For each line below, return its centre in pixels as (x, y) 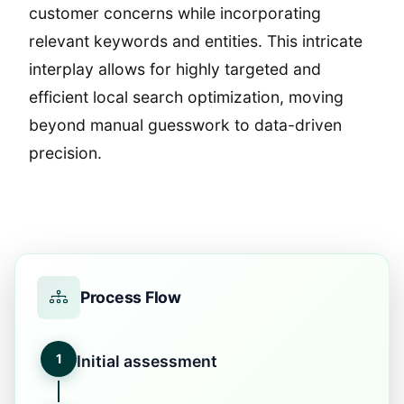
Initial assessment (147, 361)
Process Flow (131, 298)
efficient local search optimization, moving (186, 96)
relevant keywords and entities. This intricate (196, 41)
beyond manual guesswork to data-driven (185, 124)
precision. (65, 152)
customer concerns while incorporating (175, 13)
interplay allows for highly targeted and (175, 69)
